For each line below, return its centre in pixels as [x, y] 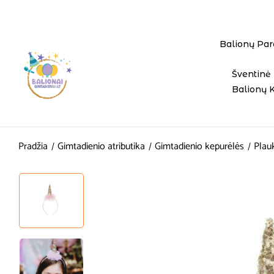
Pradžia [33, 146]
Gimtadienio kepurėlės [199, 146]
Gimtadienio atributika [101, 146]
